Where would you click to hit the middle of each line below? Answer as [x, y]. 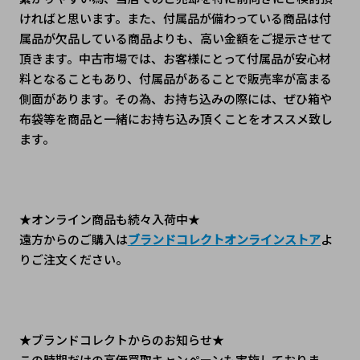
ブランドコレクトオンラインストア [224, 239]
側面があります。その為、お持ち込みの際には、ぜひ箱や [175, 98]
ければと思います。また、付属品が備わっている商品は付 [175, 18]
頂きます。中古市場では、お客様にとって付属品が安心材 [175, 58]
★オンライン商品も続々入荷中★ [109, 219]
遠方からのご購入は [73, 239]
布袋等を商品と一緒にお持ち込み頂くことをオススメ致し [176, 118]
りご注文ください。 [73, 259]
